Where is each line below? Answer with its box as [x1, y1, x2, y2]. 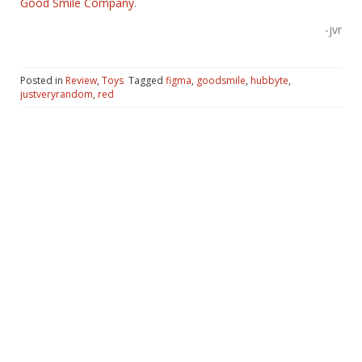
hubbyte [250, 73, 288, 87]
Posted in [20, 73, 65, 87]
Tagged [128, 73, 166, 87]
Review [65, 73, 97, 87]
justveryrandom [20, 86, 93, 101]
